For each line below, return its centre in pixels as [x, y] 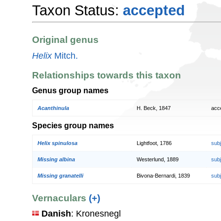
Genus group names [70, 91]
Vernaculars [60, 198]
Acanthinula [53, 108]
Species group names [73, 125]
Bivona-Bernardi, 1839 [163, 175]
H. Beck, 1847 [154, 108]
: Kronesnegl [96, 214]
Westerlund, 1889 [158, 159]
